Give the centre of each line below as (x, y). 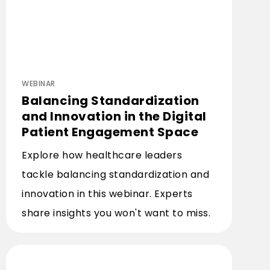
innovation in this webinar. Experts (107, 194)
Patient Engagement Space (110, 132)
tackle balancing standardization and (115, 174)
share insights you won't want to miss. (116, 213)
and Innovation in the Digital (114, 116)
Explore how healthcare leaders (102, 155)
